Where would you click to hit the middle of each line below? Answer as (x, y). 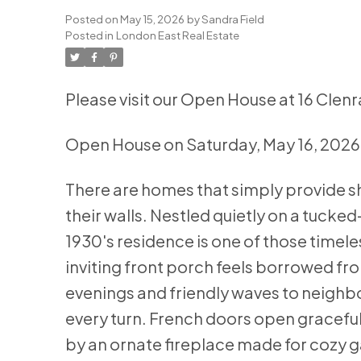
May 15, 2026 (152, 19)
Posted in (89, 35)
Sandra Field (232, 19)
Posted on (92, 19)
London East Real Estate (177, 35)
